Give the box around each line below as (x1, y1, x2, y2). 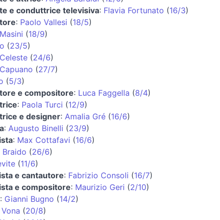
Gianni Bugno (4, 193, 54, 204)
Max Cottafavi (17, 135, 70, 145)
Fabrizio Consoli (68, 170, 129, 180)
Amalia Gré (64, 111, 106, 121)
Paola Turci (21, 99, 63, 110)
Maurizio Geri (75, 182, 125, 192)
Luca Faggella (78, 87, 130, 98)
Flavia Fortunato (103, 5, 164, 15)
